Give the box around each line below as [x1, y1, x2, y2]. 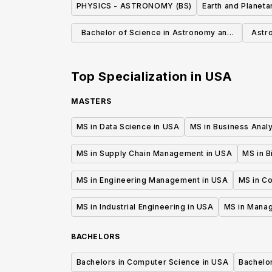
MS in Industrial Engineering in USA [76, 202, 214, 212]
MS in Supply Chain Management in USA [76, 149, 233, 158]
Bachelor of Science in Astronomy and [81, 28, 233, 38]
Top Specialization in [71, 69, 206, 84]
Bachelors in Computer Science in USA [76, 257, 229, 267]
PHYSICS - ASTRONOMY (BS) [76, 1, 192, 11]
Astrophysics [130, 46, 183, 56]
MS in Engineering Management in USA [76, 175, 228, 185]
